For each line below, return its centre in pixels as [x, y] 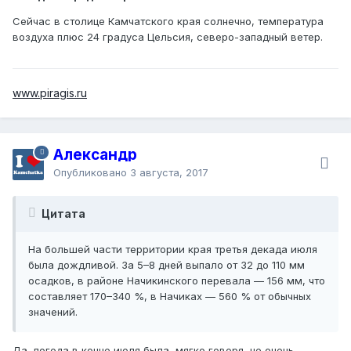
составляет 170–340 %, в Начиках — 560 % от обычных [170, 296]
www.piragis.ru [50, 92]
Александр [95, 154]
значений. [53, 311]
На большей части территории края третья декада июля [173, 249]
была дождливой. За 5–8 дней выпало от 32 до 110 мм [166, 264]
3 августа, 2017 [169, 172]
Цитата [62, 213]
